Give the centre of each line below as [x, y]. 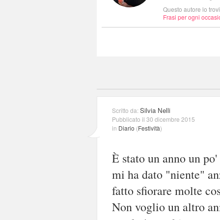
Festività [149, 128]
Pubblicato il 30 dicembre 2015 [153, 119]
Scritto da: [126, 110]
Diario [126, 128]
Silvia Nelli [155, 110]
